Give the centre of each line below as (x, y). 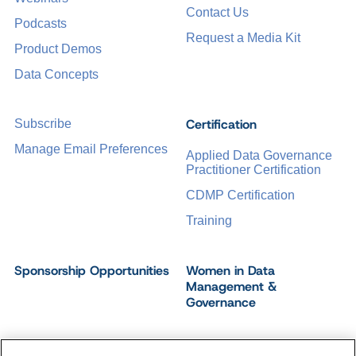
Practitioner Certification (253, 170)
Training (209, 221)
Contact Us (217, 13)
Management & (231, 287)
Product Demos (58, 49)
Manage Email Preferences (91, 149)
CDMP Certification (240, 195)
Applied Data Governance (259, 156)
